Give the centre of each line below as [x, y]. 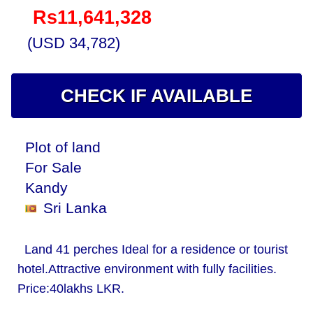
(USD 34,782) [74, 43]
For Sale [55, 167]
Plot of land [63, 147]
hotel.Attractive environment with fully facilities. [147, 269]
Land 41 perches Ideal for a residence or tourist [156, 249]
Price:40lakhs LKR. [71, 288]
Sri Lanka [73, 208]
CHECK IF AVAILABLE [156, 96]
